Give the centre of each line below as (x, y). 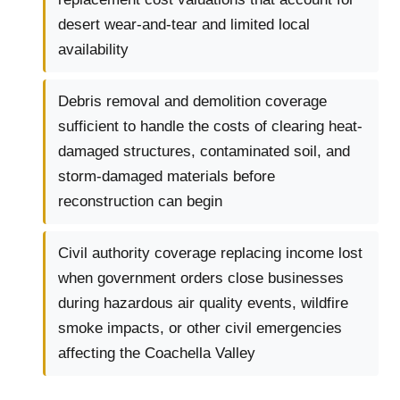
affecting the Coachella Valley (157, 354)
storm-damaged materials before (167, 177)
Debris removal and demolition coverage (192, 102)
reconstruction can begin (140, 202)
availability (93, 50)
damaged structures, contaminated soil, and (204, 152)
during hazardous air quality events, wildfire (203, 304)
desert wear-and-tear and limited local (184, 25)
